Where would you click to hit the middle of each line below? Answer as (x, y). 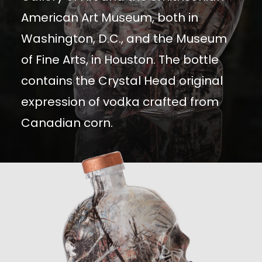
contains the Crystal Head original (122, 81)
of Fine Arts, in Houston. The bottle (120, 60)
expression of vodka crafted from (120, 102)
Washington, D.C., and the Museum (124, 39)
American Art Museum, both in (110, 18)
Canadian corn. (67, 123)
